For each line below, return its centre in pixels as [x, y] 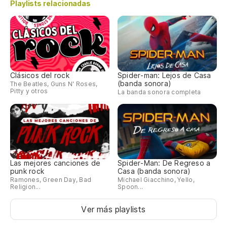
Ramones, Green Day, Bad [51, 180]
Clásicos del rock [40, 75]
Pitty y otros [29, 91]
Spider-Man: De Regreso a [164, 163]
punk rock [27, 171]
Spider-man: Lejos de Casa [164, 75]
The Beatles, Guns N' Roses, [54, 84]
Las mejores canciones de [55, 163]
